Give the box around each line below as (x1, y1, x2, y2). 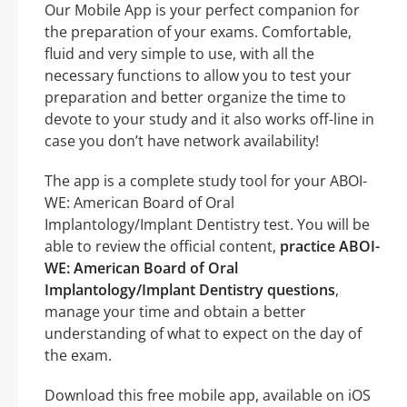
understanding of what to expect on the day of (45, 323, 362, 344)
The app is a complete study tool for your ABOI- (45, 171, 367, 192)
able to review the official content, (45, 236, 280, 257)
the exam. (45, 345, 112, 366)
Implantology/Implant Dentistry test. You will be (45, 214, 370, 235)
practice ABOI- (280, 236, 380, 257)
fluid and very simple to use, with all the (45, 44, 314, 65)
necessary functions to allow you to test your (45, 65, 352, 86)
